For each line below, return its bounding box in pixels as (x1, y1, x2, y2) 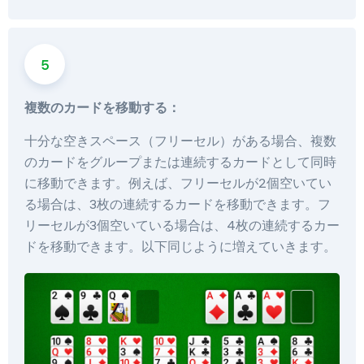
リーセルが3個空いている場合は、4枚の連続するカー (24, 217, 340, 234)
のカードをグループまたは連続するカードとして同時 (24, 154, 336, 171)
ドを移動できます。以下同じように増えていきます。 (24, 238, 336, 255)
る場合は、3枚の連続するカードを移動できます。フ (24, 196, 331, 213)
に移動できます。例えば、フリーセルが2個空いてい (24, 175, 331, 192)
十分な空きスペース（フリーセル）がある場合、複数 (24, 132, 336, 149)
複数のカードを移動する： (24, 99, 180, 116)
